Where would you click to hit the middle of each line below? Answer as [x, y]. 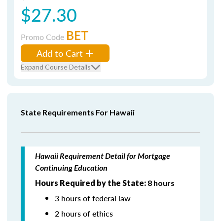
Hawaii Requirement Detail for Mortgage [103, 156]
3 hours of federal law [93, 198]
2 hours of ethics [84, 213]
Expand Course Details [56, 67]
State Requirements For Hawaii [78, 112]
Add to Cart [60, 53]
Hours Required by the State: [91, 183]
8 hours [162, 183]
